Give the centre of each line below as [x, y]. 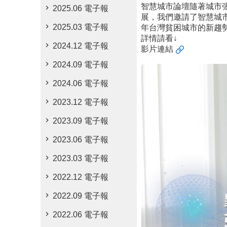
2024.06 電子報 [81, 83]
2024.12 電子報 [81, 46]
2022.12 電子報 [81, 177]
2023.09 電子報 [81, 121]
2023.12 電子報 [81, 102]
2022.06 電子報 [81, 215]
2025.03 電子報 [81, 27]
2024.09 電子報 [81, 65]
